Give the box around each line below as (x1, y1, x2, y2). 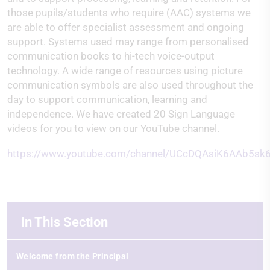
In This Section (21, 214, 108, 230)
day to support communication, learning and (7, 93, 207, 105)
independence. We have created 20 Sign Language (7, 107, 235, 120)
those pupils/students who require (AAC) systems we (7, 6, 251, 19)
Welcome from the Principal (16, 251, 129, 261)
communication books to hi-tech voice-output (7, 49, 215, 62)
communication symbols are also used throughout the (7, 78, 253, 91)
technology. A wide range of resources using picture (7, 64, 243, 77)
